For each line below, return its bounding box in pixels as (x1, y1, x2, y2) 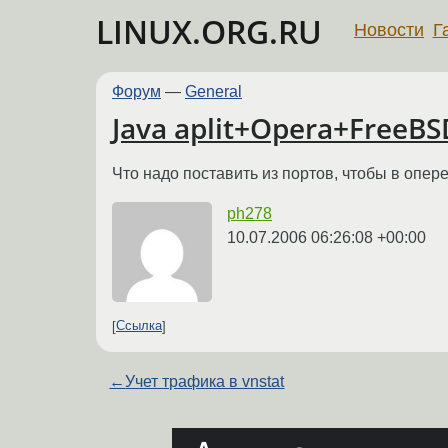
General (185, 83, 242, 100)
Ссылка (116, 318, 162, 334)
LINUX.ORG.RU (96, 10, 322, 53)
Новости (354, 19, 424, 40)
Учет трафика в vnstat (125, 372, 285, 390)
